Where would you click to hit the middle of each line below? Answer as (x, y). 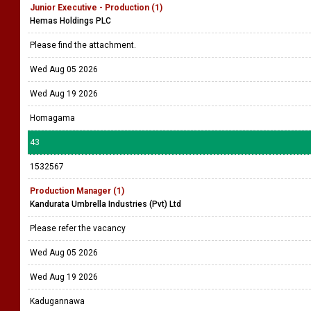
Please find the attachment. (85, 45)
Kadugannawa (57, 301)
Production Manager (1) (77, 191)
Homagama (52, 118)
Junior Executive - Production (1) (96, 8)
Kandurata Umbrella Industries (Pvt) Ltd (106, 204)
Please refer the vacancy (79, 228)
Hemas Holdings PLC (70, 21)
